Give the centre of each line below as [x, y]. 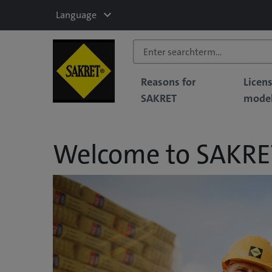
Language [76, 15]
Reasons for [168, 82]
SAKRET [158, 98]
